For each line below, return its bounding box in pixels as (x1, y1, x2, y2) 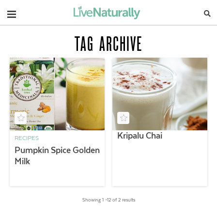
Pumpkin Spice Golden (15, 145, 100, 155)
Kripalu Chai (117, 131, 163, 140)
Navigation (7, 7, 56, 18)
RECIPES (15, 135, 39, 141)
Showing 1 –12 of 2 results (82, 197, 135, 203)
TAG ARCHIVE (75, 32, 142, 56)
